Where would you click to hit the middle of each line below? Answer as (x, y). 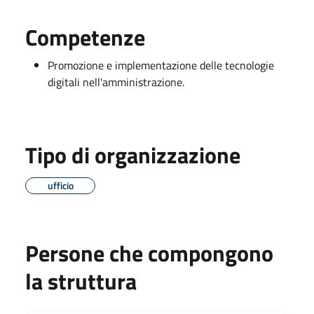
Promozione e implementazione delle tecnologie (161, 65)
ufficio (60, 185)
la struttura (81, 281)
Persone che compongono (149, 253)
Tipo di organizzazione (133, 155)
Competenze (85, 37)
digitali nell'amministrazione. (116, 82)
